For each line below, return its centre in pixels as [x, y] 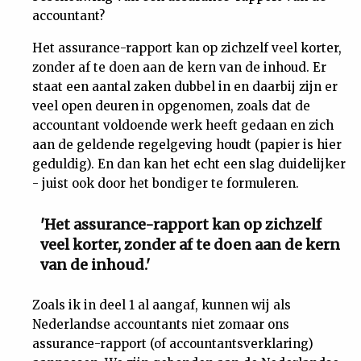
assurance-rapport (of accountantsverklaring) [173, 344]
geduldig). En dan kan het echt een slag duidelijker [189, 164]
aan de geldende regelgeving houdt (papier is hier [187, 145]
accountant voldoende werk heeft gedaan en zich [183, 125]
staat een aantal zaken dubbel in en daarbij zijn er [185, 87]
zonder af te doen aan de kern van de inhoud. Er [179, 67]
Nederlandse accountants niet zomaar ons [161, 324]
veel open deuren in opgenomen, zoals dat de [171, 106]
